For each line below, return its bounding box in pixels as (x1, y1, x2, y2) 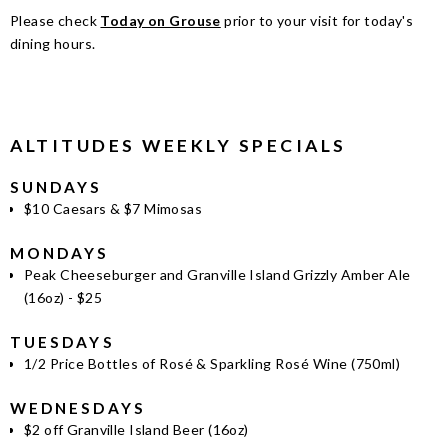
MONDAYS (10, 243, 110, 262)
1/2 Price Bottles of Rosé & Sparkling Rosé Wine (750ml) (24, 354, 401, 372)
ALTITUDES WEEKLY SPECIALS (10, 134, 347, 156)
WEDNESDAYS (10, 398, 146, 417)
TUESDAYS (10, 332, 115, 351)
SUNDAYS (10, 177, 103, 196)
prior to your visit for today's (220, 11, 414, 29)
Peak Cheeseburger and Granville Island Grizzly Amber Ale (24, 265, 411, 283)
